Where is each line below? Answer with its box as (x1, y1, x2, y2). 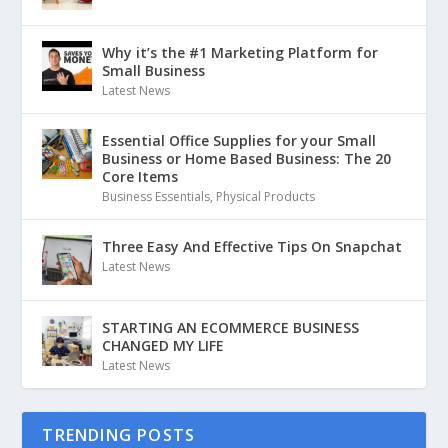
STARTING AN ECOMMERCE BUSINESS (102, 318, 360, 337)
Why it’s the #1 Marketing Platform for (102, 43, 379, 62)
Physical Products (216, 188, 316, 205)
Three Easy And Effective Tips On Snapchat (102, 237, 403, 256)
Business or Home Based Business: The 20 (102, 149, 392, 168)
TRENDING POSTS (42, 424, 196, 446)
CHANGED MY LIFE (102, 336, 225, 355)
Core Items (102, 167, 179, 186)
